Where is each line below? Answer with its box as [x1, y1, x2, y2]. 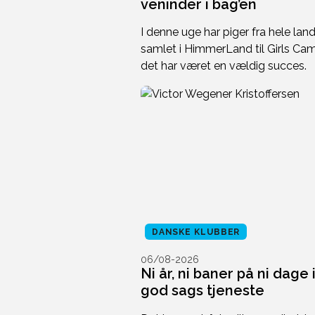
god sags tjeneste [140, 282, 264, 300]
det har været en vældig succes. [140, 59, 307, 73]
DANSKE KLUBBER [151, 227, 240, 238]
